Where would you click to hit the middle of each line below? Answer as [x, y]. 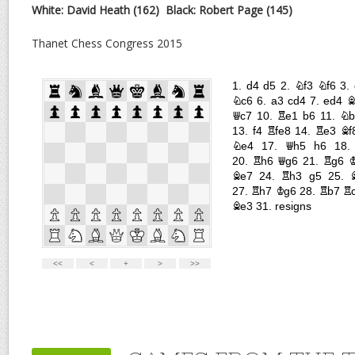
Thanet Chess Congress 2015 [107, 43]
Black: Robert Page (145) [231, 10]
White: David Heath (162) [95, 10]
